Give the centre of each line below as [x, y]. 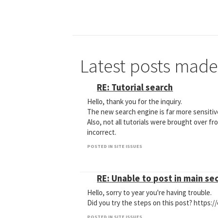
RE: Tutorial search [135, 87]
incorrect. [102, 132]
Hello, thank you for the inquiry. [135, 101]
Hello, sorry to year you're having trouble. [150, 192]
